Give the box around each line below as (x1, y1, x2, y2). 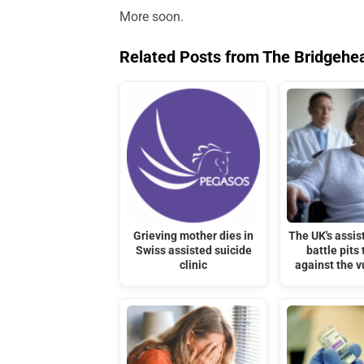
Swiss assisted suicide (135, 243, 252, 258)
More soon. (119, 9, 184, 25)
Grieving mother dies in (133, 228, 254, 243)
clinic (180, 258, 208, 272)
